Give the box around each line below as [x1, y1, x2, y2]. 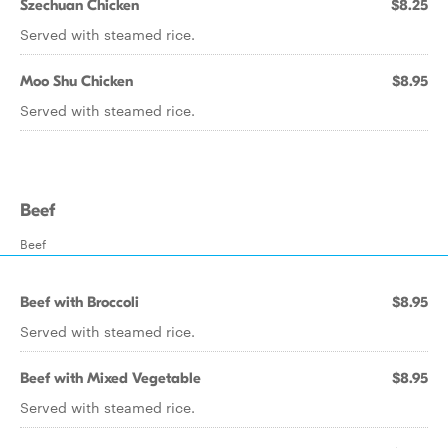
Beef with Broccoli [20, 293, 139, 311]
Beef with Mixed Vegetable [20, 369, 201, 387]
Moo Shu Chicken [20, 72, 133, 90]
